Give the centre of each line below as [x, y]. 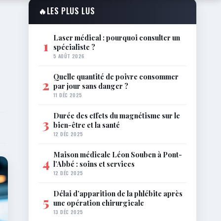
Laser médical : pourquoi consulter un [117, 37]
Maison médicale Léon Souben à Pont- [118, 154]
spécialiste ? [74, 47]
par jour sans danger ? [91, 86]
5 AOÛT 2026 [69, 56]
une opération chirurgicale [99, 203]
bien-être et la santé [87, 125]
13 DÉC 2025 [68, 212]
